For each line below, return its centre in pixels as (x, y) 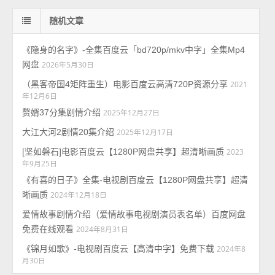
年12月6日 (40, 96)
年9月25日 (40, 164)
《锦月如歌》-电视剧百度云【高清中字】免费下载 (118, 249)
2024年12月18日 (79, 195)
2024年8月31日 (103, 229)
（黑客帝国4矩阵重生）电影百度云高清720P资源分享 (125, 84)
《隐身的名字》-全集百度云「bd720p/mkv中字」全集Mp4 (134, 50)
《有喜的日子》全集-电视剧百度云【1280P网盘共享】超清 (135, 180)
